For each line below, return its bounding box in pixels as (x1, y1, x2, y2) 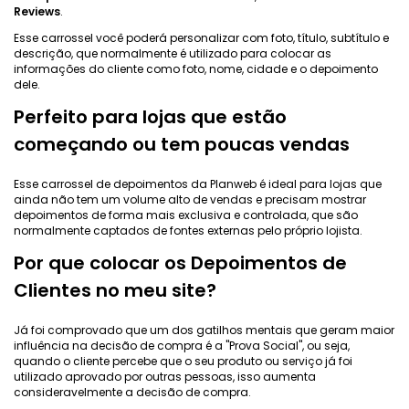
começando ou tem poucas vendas (14, 131, 350, 157)
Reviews (14, 3, 60, 19)
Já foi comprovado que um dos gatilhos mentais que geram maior (14, 321, 394, 338)
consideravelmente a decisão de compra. (14, 383, 251, 400)
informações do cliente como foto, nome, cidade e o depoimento (14, 60, 378, 77)
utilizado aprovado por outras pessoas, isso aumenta (14, 368, 316, 384)
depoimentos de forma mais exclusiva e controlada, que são (14, 206, 358, 223)
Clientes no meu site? (14, 277, 216, 303)
